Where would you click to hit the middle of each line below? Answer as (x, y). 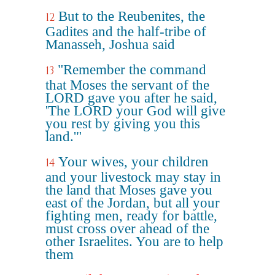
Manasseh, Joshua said (110, 45)
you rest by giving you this (123, 124)
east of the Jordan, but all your (133, 203)
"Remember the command (132, 70)
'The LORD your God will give (135, 111)
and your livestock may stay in (133, 177)
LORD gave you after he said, (131, 98)
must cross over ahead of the (127, 229)
